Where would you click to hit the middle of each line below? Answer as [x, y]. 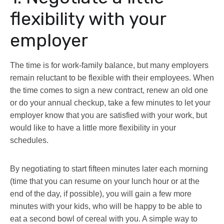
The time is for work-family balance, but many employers [109, 65]
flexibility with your [88, 19]
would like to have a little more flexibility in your [93, 128]
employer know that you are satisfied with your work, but [108, 115]
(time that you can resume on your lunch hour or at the [105, 181]
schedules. [29, 140]
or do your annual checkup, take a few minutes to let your [110, 103]
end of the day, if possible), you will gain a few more [101, 194]
